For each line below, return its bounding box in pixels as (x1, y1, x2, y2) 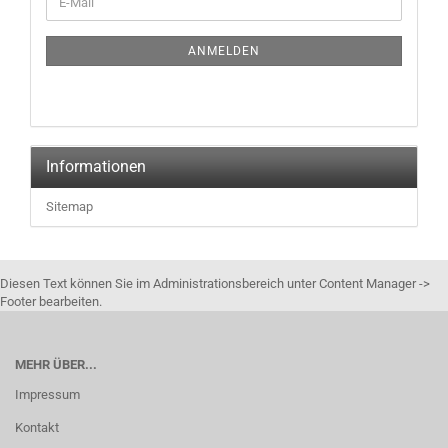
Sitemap (46, 199, 93, 214)
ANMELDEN (188, 44, 260, 58)
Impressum (15, 387, 80, 402)
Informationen (46, 157, 146, 176)
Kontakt (15, 420, 59, 435)
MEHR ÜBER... (15, 357, 97, 372)
